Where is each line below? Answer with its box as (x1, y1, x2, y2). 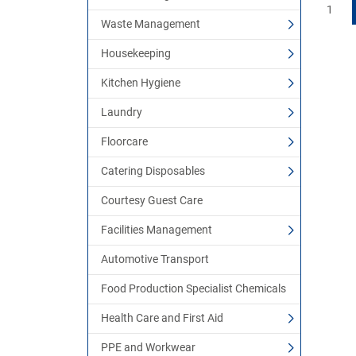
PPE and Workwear (101, 341, 195, 354)
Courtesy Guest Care (101, 194, 203, 207)
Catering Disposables (101, 164, 205, 177)
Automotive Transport (101, 253, 209, 265)
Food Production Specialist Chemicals (101, 282, 286, 295)
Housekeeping (101, 47, 171, 60)
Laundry (101, 106, 142, 118)
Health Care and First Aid (101, 311, 223, 324)
